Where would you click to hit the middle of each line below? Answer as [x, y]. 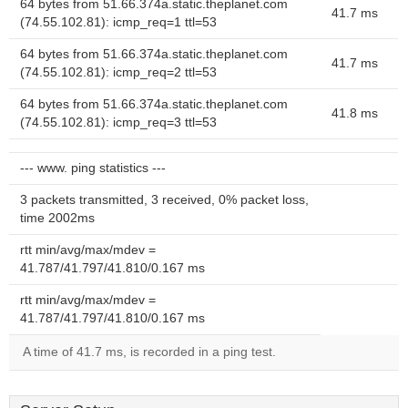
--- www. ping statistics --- [93, 168]
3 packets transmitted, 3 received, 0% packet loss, [164, 200]
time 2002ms [57, 218]
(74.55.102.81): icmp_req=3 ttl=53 [118, 122]
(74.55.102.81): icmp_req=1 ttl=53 [118, 22]
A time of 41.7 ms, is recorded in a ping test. [149, 352]
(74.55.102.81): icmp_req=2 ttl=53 [118, 72]
